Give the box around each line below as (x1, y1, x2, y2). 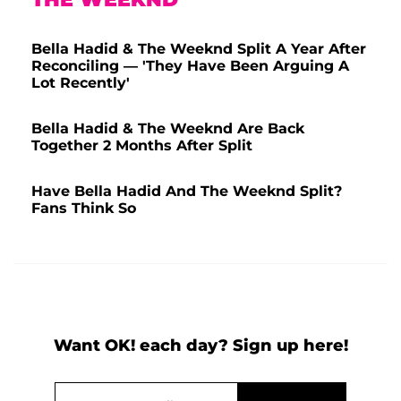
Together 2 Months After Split (31, 136, 252, 154)
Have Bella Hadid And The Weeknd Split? (31, 182, 342, 200)
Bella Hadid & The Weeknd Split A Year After (31, 39, 366, 57)
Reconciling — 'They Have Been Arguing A (31, 56, 349, 74)
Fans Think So (31, 199, 136, 217)
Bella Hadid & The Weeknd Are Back (31, 119, 304, 137)
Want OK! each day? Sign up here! (53, 335, 348, 355)
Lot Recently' (31, 73, 130, 91)
